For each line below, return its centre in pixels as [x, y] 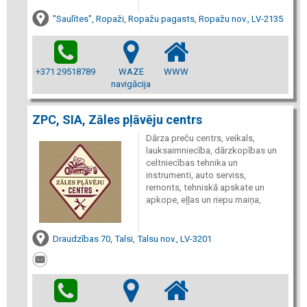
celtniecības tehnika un [192, 162]
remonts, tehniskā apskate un [205, 187]
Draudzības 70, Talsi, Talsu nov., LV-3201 [132, 238]
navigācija [131, 84]
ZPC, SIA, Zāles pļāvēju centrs [117, 119]
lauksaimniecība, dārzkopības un [211, 150]
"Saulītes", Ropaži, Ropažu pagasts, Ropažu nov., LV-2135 [168, 19]
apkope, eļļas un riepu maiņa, [203, 199]
